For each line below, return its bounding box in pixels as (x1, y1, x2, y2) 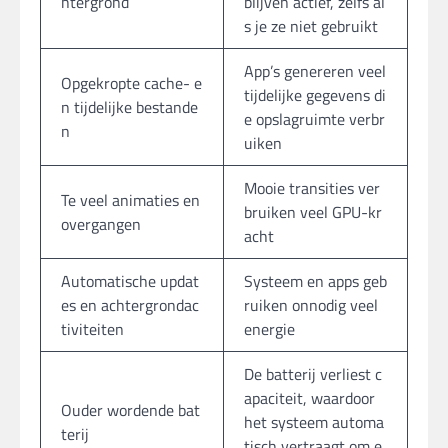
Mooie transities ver (244, 175, 380, 200)
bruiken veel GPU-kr (244, 199, 382, 224)
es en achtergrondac (61, 292, 199, 317)
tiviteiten (61, 316, 124, 341)
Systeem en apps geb (244, 268, 387, 293)
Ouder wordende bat (61, 397, 200, 422)
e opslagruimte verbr (244, 106, 385, 131)
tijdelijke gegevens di (244, 82, 386, 107)
